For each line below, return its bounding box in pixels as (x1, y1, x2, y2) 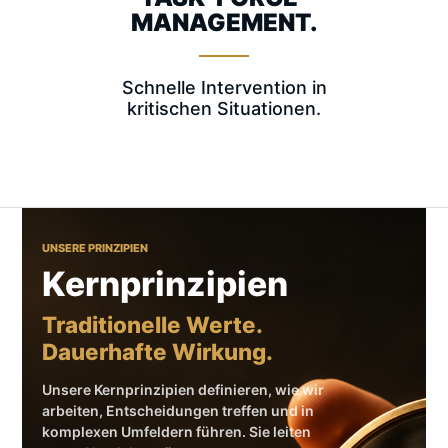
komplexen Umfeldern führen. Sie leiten (42, 423, 311, 440)
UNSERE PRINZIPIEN (42, 241, 148, 255)
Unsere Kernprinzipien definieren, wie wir (42, 381, 324, 398)
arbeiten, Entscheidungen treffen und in (42, 402, 314, 419)
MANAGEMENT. (130, 8, 318, 37)
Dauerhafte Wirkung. (42, 338, 273, 365)
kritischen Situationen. (127, 98, 321, 119)
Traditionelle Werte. (42, 311, 262, 338)
